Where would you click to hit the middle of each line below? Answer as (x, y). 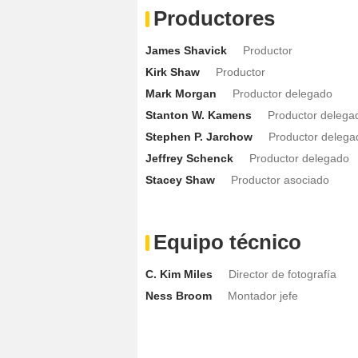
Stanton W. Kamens (199, 115)
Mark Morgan (181, 94)
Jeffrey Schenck (189, 159)
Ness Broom (179, 296)
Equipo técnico (227, 243)
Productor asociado (280, 180)
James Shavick (186, 51)
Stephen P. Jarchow (199, 137)
